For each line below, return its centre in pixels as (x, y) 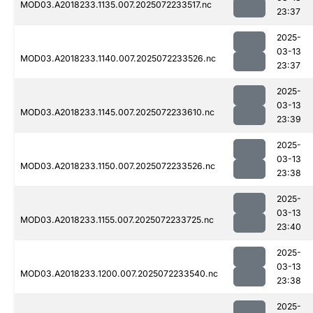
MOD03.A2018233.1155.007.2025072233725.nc (117, 220)
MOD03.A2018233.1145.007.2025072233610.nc (117, 112)
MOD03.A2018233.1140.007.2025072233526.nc (118, 59)
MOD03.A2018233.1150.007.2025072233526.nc (118, 166)
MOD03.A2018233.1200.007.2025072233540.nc (119, 274)
